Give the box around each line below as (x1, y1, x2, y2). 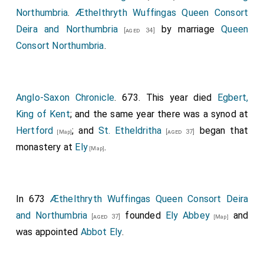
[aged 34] (117, 27, 155, 34)
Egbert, (217, 92, 249, 103)
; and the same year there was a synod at (70, 108, 249, 120)
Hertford (15, 125, 54, 136)
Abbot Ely (80, 226, 122, 237)
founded (120, 210, 166, 221)
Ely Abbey (165, 210, 210, 221)
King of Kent (15, 108, 70, 120)
